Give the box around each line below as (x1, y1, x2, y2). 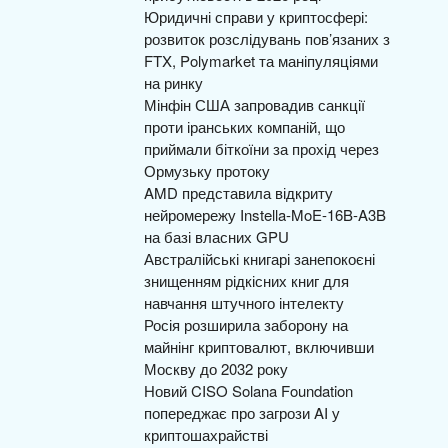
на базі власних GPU (144, 226, 289, 247)
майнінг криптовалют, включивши (144, 336, 374, 357)
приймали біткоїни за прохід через (144, 138, 379, 159)
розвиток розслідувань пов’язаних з (144, 28, 390, 49)
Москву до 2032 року (144, 358, 288, 379)
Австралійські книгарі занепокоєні (144, 248, 375, 269)
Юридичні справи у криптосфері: (144, 6, 368, 27)
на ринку (144, 72, 203, 93)
